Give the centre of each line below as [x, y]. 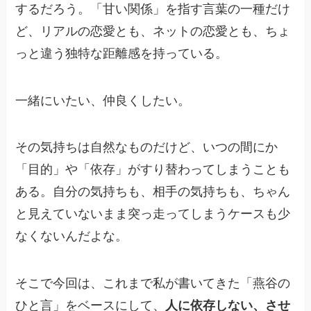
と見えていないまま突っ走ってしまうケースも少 [153, 214]
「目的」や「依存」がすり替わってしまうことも [153, 170]
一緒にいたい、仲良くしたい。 [103, 100]
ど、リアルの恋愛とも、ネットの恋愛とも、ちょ [153, 31]
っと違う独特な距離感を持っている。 [122, 53]
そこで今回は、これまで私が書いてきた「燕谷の [153, 284]
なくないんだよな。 [72, 236]
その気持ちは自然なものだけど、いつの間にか [147, 148]
